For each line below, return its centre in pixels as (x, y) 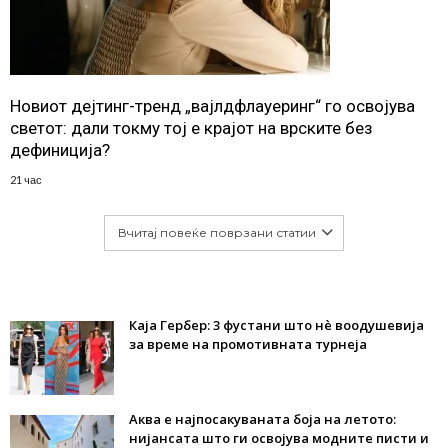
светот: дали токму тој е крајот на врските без (191, 128)
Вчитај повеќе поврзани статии (217, 232)
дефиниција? (60, 150)
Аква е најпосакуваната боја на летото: (262, 419)
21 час (26, 179)
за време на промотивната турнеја (248, 344)
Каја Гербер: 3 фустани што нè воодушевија (276, 325)
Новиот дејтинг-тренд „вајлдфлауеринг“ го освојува (212, 106)
